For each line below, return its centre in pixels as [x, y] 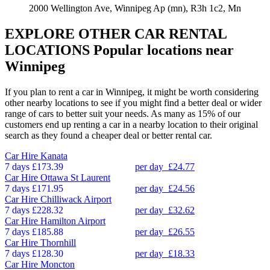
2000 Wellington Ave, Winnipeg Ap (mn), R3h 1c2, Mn [135, 8]
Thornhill [58, 243]
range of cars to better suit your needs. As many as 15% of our [123, 114]
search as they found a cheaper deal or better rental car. [108, 136]
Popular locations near [162, 50]
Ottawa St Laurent [75, 178]
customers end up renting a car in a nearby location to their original [131, 125]
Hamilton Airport [73, 221]
